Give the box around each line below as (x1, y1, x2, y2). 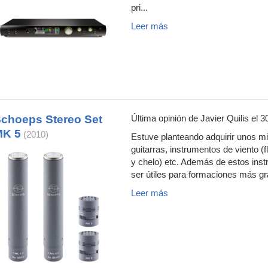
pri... (131, 3, 148, 13)
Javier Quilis (200, 114, 249, 123)
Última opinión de (131, 114, 200, 123)
